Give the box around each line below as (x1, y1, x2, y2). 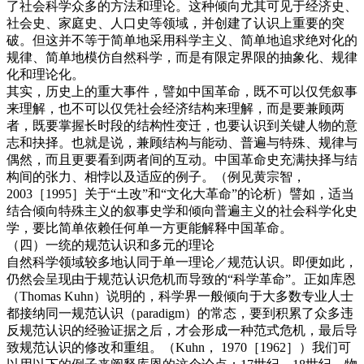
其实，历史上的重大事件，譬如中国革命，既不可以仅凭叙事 (6, 84, 357, 98)
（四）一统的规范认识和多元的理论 (6, 237, 214, 252)
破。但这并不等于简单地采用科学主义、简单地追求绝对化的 (6, 32, 357, 47)
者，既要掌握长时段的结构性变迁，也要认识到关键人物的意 (6, 118, 357, 132)
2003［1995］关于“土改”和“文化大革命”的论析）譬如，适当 (6, 186, 354, 201)
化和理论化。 (6, 67, 84, 81)
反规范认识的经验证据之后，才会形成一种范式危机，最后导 (6, 323, 357, 337)
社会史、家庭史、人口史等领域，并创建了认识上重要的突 (6, 15, 344, 30)
